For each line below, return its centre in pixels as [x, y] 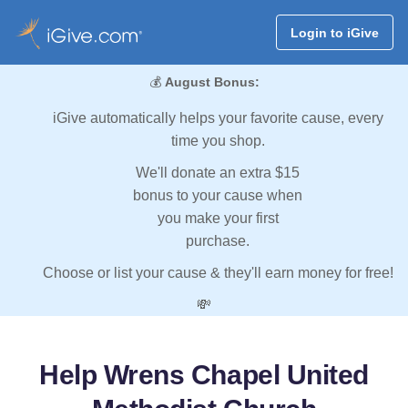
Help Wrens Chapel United [204, 375]
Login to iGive [334, 32]
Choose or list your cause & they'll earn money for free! [218, 273]
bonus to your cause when [218, 196]
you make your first [218, 219]
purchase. [218, 241]
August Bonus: [212, 82]
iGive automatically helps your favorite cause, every [218, 118]
